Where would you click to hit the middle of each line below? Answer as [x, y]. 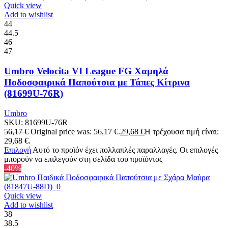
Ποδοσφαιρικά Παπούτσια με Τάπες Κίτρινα [97, 82]
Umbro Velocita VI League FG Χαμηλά [86, 71]
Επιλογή [18, 150]
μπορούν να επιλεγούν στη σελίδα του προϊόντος [83, 159]
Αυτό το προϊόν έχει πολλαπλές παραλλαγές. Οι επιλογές [125, 150]
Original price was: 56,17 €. [75, 131]
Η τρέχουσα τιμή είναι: [182, 131]
